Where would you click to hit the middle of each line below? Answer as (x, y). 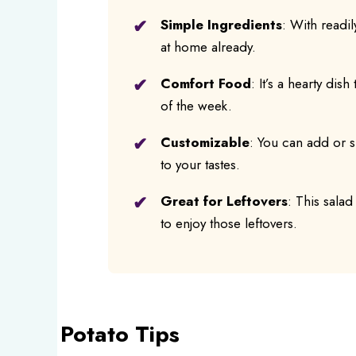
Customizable (205, 142)
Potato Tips (120, 334)
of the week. (196, 105)
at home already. (208, 46)
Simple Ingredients (221, 24)
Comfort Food (205, 83)
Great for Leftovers (224, 201)
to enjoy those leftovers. (228, 223)
